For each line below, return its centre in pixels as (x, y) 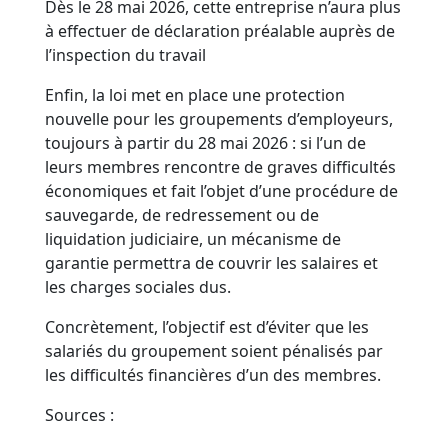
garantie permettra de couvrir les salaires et (212, 263)
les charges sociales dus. (138, 287)
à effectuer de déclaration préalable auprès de (220, 31)
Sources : (80, 415)
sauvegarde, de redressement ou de (182, 215)
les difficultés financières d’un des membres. (213, 375)
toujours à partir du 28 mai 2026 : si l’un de (206, 143)
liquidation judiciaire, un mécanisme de (193, 239)
